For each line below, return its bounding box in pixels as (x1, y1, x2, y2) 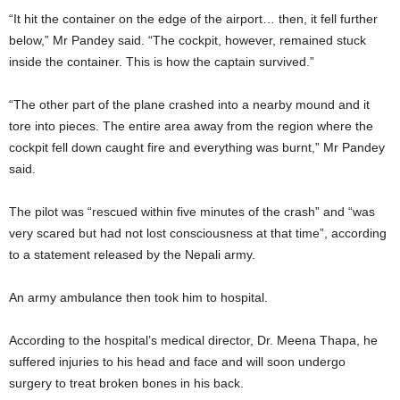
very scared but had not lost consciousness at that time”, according (9, 225, 387, 240)
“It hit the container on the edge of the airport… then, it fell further (9, 11, 378, 26)
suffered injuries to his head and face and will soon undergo (9, 354, 346, 369)
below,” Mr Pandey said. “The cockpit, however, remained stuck (9, 32, 366, 47)
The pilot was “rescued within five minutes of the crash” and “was (9, 204, 375, 219)
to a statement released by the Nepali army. (9, 246, 255, 262)
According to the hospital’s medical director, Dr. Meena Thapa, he (9, 332, 378, 347)
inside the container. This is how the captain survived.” (9, 54, 314, 69)
